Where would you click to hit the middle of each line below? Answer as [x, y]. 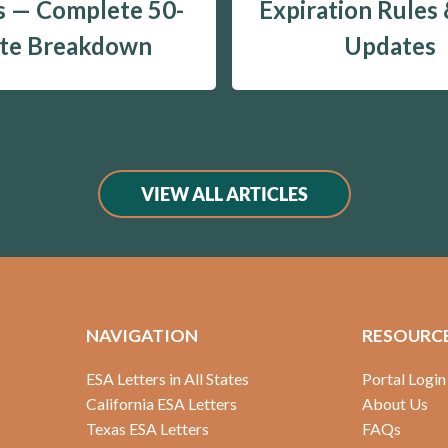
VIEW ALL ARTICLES [224, 193]
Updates [390, 45]
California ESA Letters [162, 404]
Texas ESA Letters [148, 429]
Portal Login [403, 379]
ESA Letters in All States [168, 379]
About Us [394, 404]
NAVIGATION [142, 336]
